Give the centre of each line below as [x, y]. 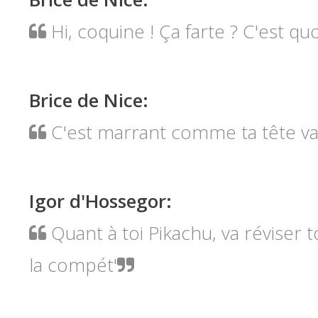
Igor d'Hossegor [97, 201]
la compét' [73, 264]
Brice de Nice [86, 100]
